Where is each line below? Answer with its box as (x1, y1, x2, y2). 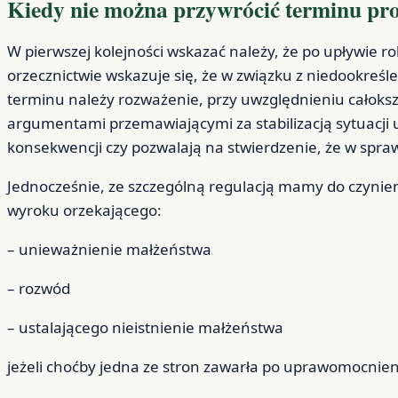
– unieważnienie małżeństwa (7, 239, 211, 260)
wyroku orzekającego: (7, 200, 162, 221)
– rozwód (7, 278, 70, 299)
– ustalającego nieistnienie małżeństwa (7, 317, 283, 338)
